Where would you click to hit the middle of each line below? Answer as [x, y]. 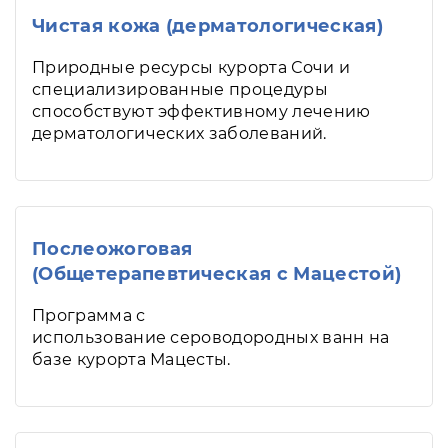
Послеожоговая [112, 249]
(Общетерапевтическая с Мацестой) [217, 274]
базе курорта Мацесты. [131, 359]
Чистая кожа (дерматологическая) [207, 26]
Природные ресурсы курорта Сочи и [191, 67]
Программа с [89, 315]
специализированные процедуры [180, 89]
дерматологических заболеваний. [179, 133]
